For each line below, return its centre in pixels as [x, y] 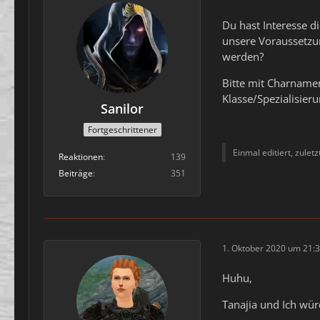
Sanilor [122, 109]
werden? [243, 56]
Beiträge [76, 174]
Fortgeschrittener [122, 130]
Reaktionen [81, 157]
